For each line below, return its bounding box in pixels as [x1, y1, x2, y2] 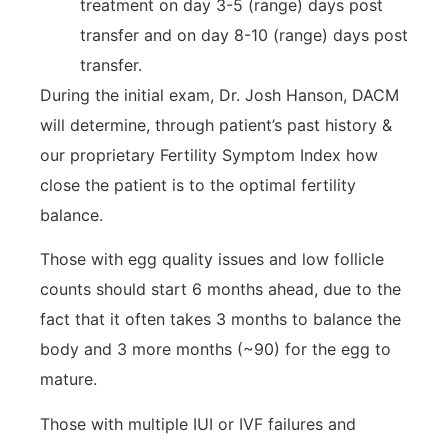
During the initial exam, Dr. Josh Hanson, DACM [40, 84, 399, 105]
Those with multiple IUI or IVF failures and [40, 413, 356, 434]
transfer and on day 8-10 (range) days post [80, 24, 408, 45]
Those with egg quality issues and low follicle [40, 249, 384, 270]
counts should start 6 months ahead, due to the [40, 279, 401, 300]
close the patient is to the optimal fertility [40, 174, 356, 195]
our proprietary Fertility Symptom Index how [40, 144, 378, 165]
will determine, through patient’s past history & [40, 114, 392, 135]
